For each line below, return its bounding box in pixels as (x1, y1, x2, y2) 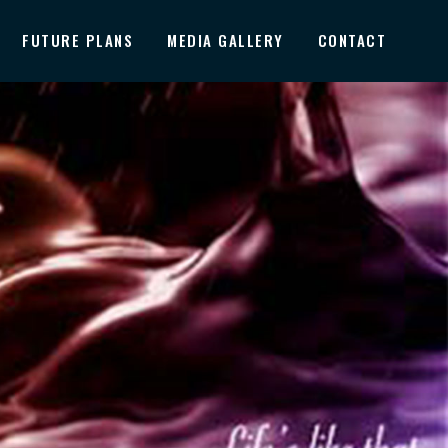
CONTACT (317, 29, 386, 51)
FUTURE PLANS (22, 29, 133, 51)
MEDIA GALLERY (167, 29, 284, 51)
